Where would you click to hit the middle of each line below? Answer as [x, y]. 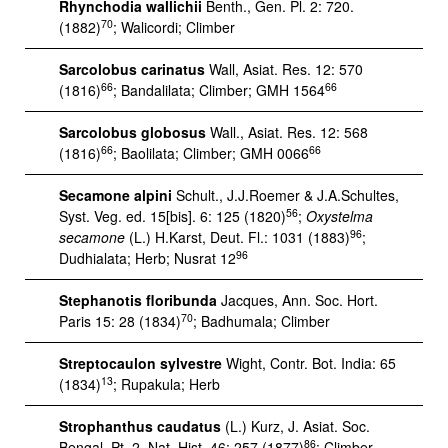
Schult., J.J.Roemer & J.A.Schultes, [285, 195]
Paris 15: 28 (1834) [120, 321]
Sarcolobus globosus [132, 132]
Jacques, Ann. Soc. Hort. [297, 300]
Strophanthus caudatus [140, 426]
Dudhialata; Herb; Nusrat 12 [147, 258]
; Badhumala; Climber [261, 321]
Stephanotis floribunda [138, 300]
